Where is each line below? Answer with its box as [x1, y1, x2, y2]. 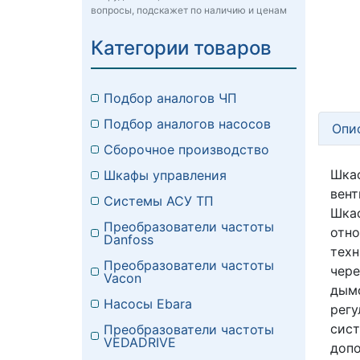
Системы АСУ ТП [104, 193, 214, 210]
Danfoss [104, 231, 153, 248]
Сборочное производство [104, 141, 269, 158]
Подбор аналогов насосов [104, 116, 271, 133]
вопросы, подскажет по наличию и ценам [91, 4, 287, 17]
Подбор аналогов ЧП [104, 90, 237, 107]
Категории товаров [91, 36, 272, 60]
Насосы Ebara [104, 296, 192, 313]
